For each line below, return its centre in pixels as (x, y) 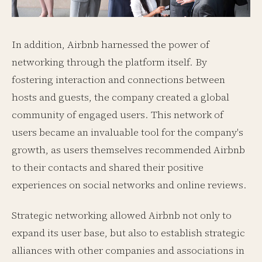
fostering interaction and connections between (118, 80)
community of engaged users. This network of (118, 115)
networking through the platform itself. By (109, 62)
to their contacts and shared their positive (108, 167)
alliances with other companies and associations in (128, 250)
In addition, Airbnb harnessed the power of (111, 44)
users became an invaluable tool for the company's (127, 132)
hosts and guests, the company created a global (120, 97)
